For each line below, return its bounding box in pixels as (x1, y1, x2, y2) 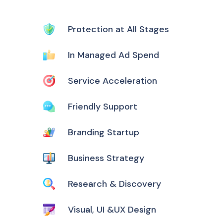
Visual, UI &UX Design (68, 204, 156, 216)
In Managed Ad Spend (68, 49, 159, 61)
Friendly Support (68, 101, 137, 112)
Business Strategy (68, 152, 144, 164)
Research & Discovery (68, 178, 161, 190)
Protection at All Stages (68, 23, 169, 35)
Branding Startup (68, 126, 139, 138)
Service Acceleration (68, 75, 157, 87)
